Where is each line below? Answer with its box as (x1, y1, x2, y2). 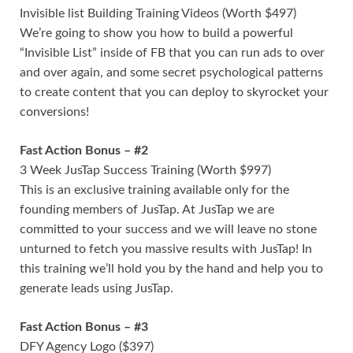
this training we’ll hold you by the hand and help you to (20, 262, 323, 275)
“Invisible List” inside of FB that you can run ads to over (20, 46, 325, 59)
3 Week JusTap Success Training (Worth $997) (20, 163, 271, 176)
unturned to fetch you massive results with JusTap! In (20, 242, 312, 255)
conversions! (20, 105, 89, 118)
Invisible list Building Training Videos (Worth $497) (20, 6, 296, 20)
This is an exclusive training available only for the (20, 183, 289, 196)
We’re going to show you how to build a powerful (20, 26, 293, 39)
